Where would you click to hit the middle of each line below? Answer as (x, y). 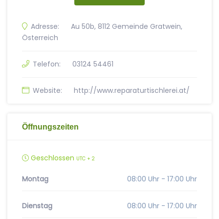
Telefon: (47, 64)
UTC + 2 (86, 159)
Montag (35, 179)
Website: (47, 90)
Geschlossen (53, 158)
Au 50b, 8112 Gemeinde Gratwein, (127, 26)
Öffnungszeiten (50, 127)
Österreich (40, 38)
